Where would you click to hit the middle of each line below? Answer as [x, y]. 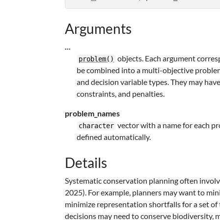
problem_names [93, 113]
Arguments [98, 28]
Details [86, 163]
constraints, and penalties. [121, 94]
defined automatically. [114, 137]
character [96, 126]
